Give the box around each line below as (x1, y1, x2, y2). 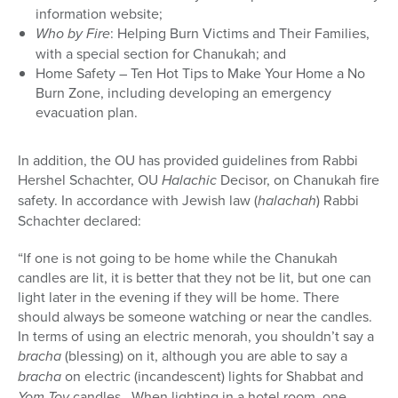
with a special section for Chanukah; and (36, 44, 286, 64)
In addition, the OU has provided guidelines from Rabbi (18, 150, 358, 171)
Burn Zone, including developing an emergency (36, 83, 331, 103)
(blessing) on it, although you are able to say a (61, 346, 347, 366)
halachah (258, 190, 316, 211)
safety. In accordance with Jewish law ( (18, 190, 258, 211)
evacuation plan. (36, 102, 138, 123)
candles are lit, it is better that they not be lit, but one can (18, 267, 371, 288)
